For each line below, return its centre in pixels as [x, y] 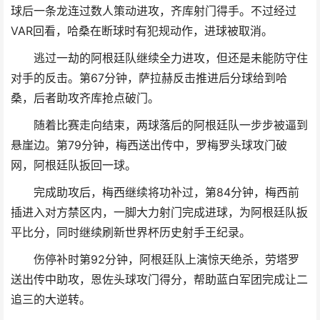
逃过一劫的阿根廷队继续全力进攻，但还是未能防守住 [170, 58]
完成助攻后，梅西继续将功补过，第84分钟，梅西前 [166, 192]
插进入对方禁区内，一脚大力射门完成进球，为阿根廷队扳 [159, 212]
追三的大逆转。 [51, 299]
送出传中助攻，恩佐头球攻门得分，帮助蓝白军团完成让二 [159, 279]
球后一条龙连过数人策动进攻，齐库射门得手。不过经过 [154, 11]
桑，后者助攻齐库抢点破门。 [85, 98]
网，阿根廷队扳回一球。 [74, 165]
